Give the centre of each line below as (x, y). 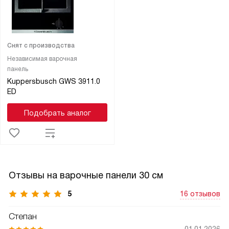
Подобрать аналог (57, 113)
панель (17, 69)
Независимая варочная (42, 59)
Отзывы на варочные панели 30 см (86, 175)
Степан (23, 216)
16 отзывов (200, 193)
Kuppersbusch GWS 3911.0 (53, 81)
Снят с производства (41, 45)
